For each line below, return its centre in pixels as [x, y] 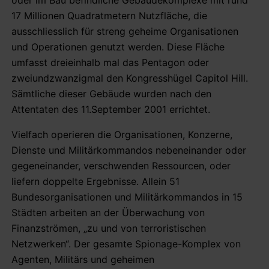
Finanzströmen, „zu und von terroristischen [109, 228]
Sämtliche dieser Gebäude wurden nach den [111, 93]
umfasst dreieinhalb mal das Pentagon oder [110, 62]
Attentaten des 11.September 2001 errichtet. [111, 109]
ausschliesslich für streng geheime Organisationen [125, 31]
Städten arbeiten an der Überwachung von [108, 212]
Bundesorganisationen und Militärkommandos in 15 [127, 197]
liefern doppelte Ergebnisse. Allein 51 [95, 181]
